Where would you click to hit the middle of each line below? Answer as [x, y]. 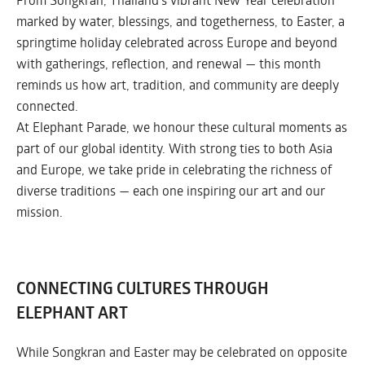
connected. [47, 106]
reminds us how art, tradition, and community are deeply [178, 85]
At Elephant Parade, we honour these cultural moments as [182, 127]
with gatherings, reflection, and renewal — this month [169, 64]
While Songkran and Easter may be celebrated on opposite [182, 352]
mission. [40, 212]
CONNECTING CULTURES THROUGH [143, 289]
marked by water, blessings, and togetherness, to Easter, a [180, 21]
